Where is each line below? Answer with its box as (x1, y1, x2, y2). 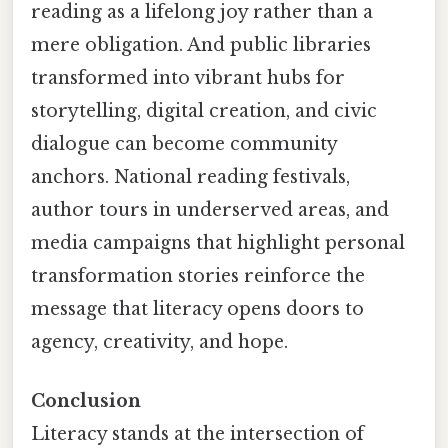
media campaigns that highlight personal (31, 231, 405, 254)
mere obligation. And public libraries (31, 33, 371, 56)
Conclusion (31, 390, 141, 413)
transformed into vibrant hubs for (31, 66, 345, 89)
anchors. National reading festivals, (31, 165, 350, 188)
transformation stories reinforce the (31, 264, 365, 287)
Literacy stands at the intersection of (31, 423, 364, 446)
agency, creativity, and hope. (31, 330, 288, 353)
